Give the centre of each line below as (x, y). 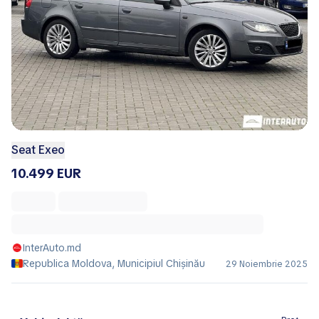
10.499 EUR (46, 173)
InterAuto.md (52, 247)
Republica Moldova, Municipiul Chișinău (114, 263)
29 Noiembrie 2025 (267, 264)
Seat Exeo (38, 150)
